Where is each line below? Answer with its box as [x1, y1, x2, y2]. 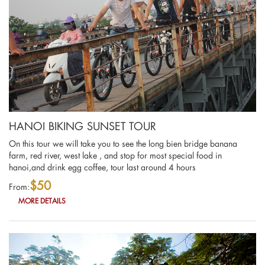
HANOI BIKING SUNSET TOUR [9, 118, 156, 133]
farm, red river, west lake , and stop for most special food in [9, 149, 222, 161]
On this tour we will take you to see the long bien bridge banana [9, 137, 237, 149]
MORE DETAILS [18, 196, 66, 205]
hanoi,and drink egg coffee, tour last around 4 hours [9, 161, 196, 173]
